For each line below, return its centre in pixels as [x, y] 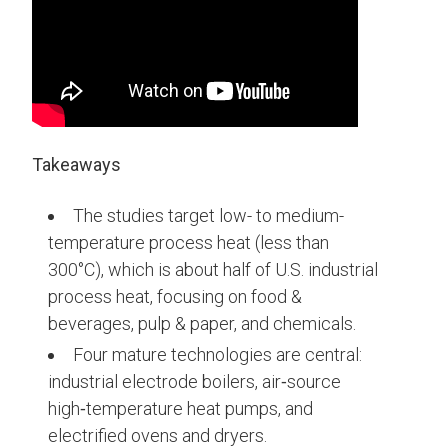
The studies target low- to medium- [208, 216]
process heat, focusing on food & [175, 297]
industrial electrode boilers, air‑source [194, 382]
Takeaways [76, 165]
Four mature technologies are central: [217, 355]
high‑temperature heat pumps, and [180, 409]
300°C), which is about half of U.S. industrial [213, 270]
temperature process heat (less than [188, 243]
